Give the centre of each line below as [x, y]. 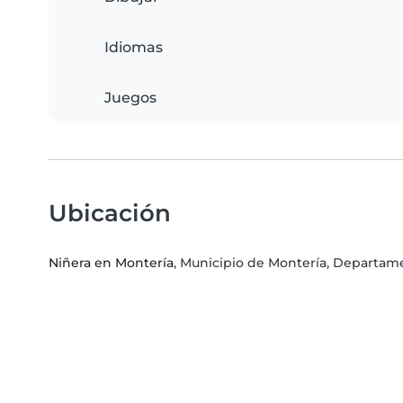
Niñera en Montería [111, 263]
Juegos [130, 98]
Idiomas [134, 48]
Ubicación [110, 213]
